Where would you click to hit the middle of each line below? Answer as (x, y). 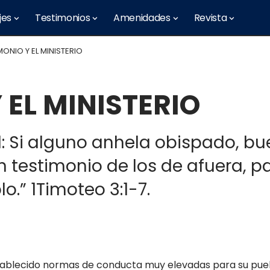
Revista (210, 18)
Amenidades (142, 18)
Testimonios (62, 18)
